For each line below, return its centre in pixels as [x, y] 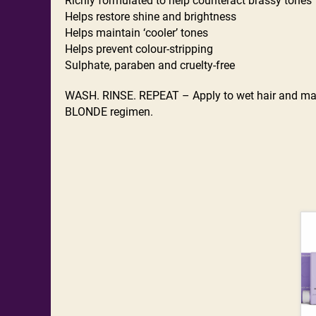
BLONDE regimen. [109, 111]
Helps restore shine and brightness [151, 16]
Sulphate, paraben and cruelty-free [150, 65]
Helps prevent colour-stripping [139, 49]
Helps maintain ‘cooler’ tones [136, 32]
